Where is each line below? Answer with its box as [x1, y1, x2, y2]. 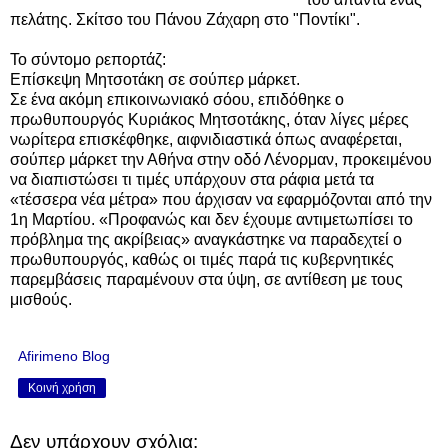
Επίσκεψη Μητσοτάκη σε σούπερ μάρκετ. [10, 70, 300, 88]
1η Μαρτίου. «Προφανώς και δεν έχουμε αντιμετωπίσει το [10, 210, 413, 228]
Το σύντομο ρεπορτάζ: [10, 50, 170, 68]
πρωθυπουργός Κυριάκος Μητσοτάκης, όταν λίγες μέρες [10, 110, 409, 128]
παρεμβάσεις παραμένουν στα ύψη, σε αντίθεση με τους [10, 270, 403, 288]
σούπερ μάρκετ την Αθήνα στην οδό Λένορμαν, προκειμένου [10, 150, 432, 168]
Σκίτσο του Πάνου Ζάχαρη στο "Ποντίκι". [76, 10, 360, 28]
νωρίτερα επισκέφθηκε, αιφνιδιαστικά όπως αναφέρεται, [10, 130, 402, 148]
